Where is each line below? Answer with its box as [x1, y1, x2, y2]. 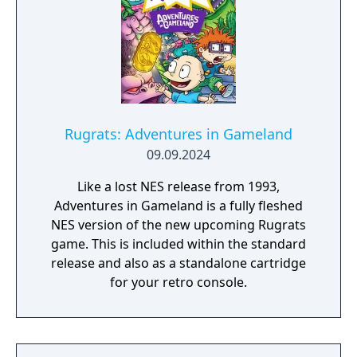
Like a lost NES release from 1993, [77, 178, 280, 195]
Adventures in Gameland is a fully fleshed [54, 197, 303, 214]
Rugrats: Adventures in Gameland [65, 124, 292, 143]
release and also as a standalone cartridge [51, 254, 306, 272]
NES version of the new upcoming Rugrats [51, 216, 306, 233]
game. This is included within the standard [51, 235, 306, 253]
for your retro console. [110, 273, 247, 291]
